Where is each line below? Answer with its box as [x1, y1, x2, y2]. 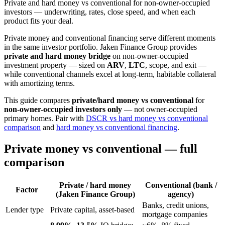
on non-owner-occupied [110, 51, 188, 60]
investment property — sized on [4, 60, 107, 69]
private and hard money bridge [4, 51, 110, 60]
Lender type [6, 205, 44, 214]
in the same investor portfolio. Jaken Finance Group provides [4, 42, 197, 51]
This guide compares [4, 95, 72, 104]
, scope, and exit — [145, 60, 206, 69]
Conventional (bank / [145, 180, 217, 189]
